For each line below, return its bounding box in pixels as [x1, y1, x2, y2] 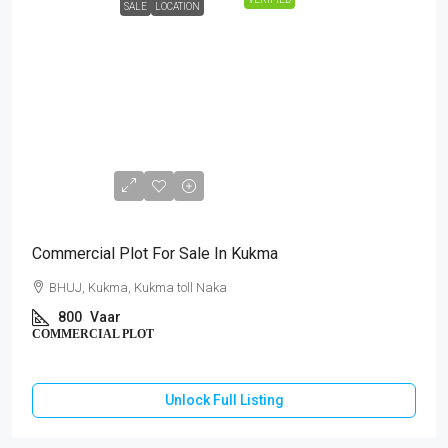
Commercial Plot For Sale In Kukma [32, 244, 278, 263]
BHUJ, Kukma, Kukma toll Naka [49, 280, 227, 295]
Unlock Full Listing [164, 392, 284, 408]
